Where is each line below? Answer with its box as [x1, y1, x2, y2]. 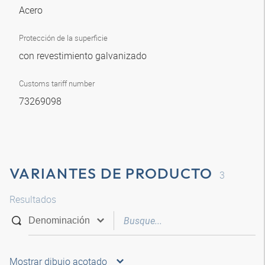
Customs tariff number [19, 78, 95, 89]
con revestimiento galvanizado [19, 49, 149, 62]
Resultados [9, 193, 56, 206]
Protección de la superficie [19, 33, 108, 43]
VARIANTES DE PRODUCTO [9, 164, 213, 183]
